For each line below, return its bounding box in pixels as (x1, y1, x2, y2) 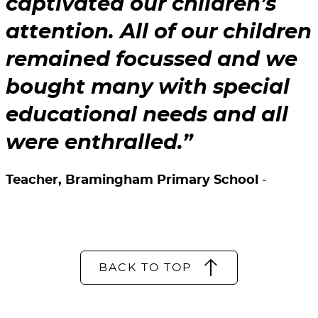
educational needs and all (6, 105, 288, 126)
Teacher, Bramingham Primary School (6, 174, 262, 187)
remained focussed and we (6, 50, 297, 71)
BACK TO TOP (99, 262, 192, 274)
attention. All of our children (6, 22, 312, 43)
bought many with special (6, 77, 290, 99)
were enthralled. (6, 133, 182, 154)
